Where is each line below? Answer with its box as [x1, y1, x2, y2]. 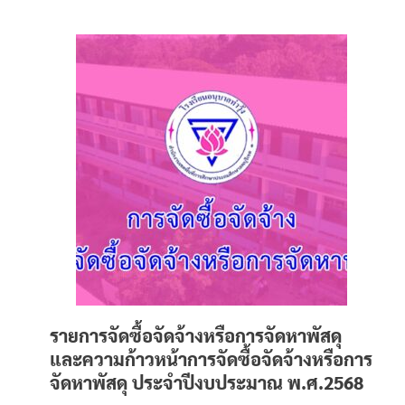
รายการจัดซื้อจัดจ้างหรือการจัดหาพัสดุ [50, 324, 342, 347]
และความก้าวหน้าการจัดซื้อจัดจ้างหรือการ [50, 347, 372, 371]
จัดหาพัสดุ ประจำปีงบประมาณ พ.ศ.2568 [50, 371, 363, 394]
